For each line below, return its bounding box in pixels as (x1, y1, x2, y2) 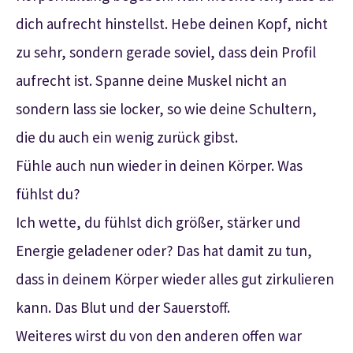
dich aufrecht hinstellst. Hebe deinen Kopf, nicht (16, 13, 328, 33)
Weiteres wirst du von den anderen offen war (16, 325, 302, 345)
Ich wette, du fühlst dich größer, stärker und (16, 212, 301, 232)
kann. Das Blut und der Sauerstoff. (16, 297, 230, 317)
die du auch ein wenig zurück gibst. (16, 127, 238, 147)
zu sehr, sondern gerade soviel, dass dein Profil (16, 42, 316, 61)
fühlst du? (16, 184, 80, 203)
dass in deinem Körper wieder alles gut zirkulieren (16, 269, 334, 288)
